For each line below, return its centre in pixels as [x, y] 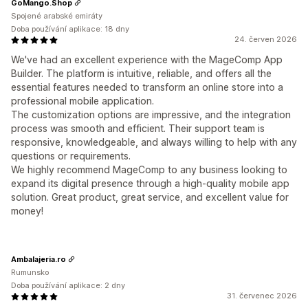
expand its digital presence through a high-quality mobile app [150, 184]
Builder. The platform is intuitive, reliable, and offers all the [141, 74]
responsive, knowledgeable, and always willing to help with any [154, 142]
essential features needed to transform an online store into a [147, 87]
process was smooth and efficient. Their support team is [138, 129]
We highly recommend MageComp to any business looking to [149, 170]
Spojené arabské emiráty [57, 16]
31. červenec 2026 [262, 296]
